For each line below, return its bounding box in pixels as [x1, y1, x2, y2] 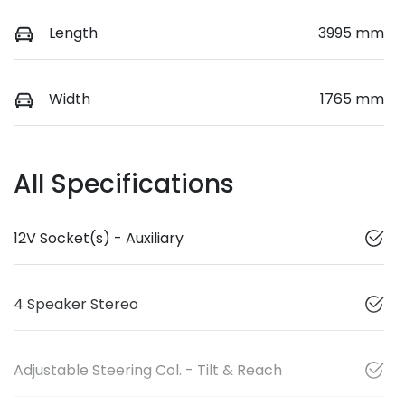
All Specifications [14, 165, 234, 202]
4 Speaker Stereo [14, 293, 138, 315]
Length [49, 22, 98, 43]
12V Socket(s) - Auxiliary [14, 227, 184, 249]
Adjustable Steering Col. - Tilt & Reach [14, 359, 282, 381]
